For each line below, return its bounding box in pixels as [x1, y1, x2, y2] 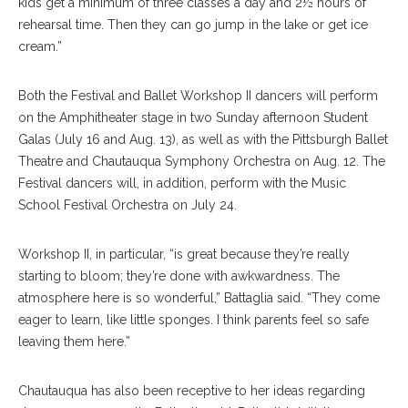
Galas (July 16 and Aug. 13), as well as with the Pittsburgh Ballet [18, 132, 388, 147]
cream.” [18, 39, 62, 54]
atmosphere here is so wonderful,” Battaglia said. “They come [18, 291, 380, 305]
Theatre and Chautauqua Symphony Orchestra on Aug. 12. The [18, 154, 385, 168]
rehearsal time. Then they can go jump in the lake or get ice [18, 17, 368, 32]
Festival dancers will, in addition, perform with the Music [18, 176, 346, 190]
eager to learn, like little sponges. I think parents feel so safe [18, 312, 369, 327]
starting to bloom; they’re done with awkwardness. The [18, 269, 340, 283]
